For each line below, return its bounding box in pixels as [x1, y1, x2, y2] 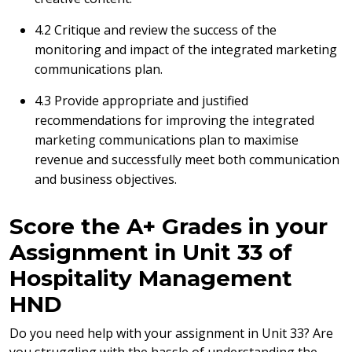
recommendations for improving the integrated [35, 112, 314, 129]
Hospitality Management [9, 265, 292, 291]
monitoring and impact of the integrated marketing [35, 41, 337, 58]
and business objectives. [35, 170, 177, 188]
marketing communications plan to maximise [35, 131, 299, 148]
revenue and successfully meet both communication [35, 151, 339, 168]
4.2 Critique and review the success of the [35, 21, 277, 38]
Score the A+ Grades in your [9, 213, 328, 240]
